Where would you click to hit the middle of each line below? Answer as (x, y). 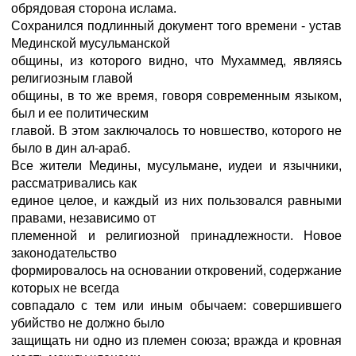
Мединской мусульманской (91, 43)
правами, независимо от (83, 218)
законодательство (64, 253)
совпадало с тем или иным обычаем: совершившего (176, 306)
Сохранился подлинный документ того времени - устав (176, 26)
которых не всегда (65, 288)
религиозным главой (72, 78)
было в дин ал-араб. (71, 148)
